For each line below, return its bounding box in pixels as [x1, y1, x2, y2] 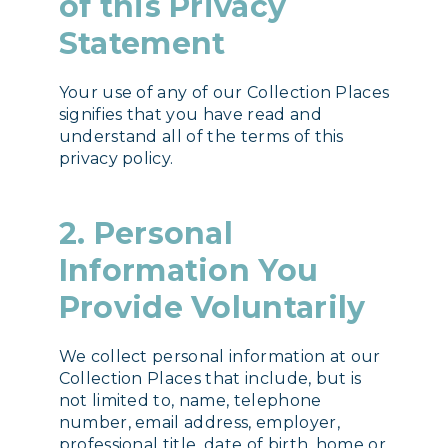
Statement [58, 24, 226, 62]
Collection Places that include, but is [58, 368, 362, 388]
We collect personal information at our [58, 346, 381, 366]
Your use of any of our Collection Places [58, 82, 390, 102]
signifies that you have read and [58, 104, 322, 124]
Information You [58, 251, 319, 289]
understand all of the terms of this [58, 126, 344, 146]
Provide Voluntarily [58, 288, 366, 326]
